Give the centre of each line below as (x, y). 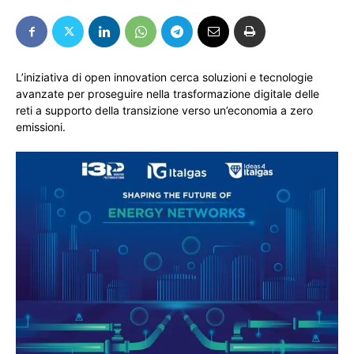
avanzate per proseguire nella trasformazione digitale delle (168, 94)
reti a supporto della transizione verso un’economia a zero (164, 110)
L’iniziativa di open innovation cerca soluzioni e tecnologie (164, 77)
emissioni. (41, 127)
